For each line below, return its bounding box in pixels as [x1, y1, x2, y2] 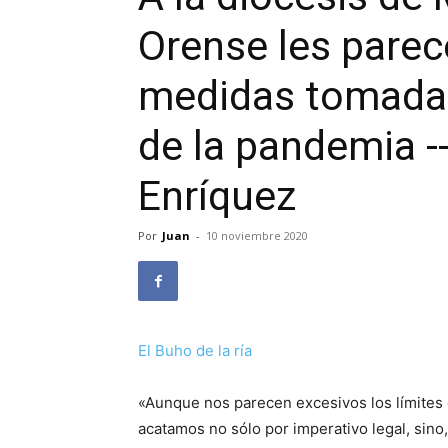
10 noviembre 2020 [206, 228, 308, 243]
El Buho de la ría [138, 341, 252, 360]
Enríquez [138, 172, 296, 220]
